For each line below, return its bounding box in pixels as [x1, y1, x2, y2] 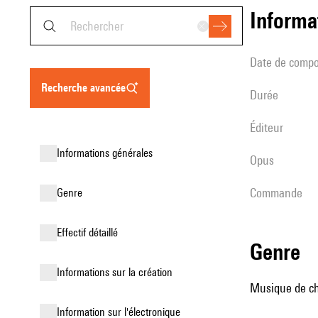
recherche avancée [48, 81, 126, 94]
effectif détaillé [62, 226, 118, 239]
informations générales [60, 146, 153, 160]
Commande [256, 185, 302, 200]
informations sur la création [60, 265, 172, 279]
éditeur [256, 120, 283, 135]
